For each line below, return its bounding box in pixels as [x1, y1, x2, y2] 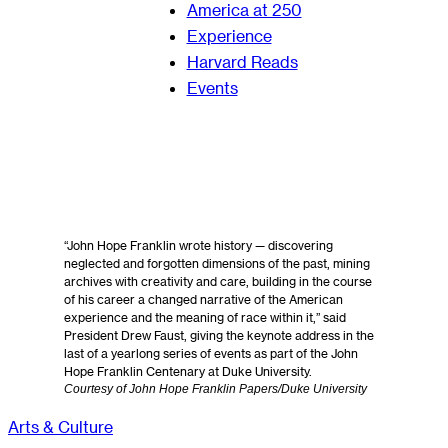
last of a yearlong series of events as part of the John [64, 345, 358, 360]
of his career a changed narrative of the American [64, 291, 343, 306]
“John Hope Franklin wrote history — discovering [64, 237, 333, 252]
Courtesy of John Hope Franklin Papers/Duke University [64, 381, 367, 396]
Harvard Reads [186, 52, 298, 71]
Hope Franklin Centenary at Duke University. [64, 363, 312, 378]
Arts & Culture [8, 417, 113, 437]
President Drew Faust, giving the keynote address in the [64, 327, 374, 342]
